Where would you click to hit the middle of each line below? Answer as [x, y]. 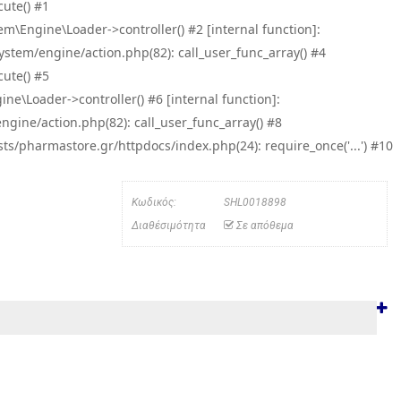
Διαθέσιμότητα [169, 226]
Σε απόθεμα [264, 226]
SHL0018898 [254, 202]
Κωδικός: [154, 202]
